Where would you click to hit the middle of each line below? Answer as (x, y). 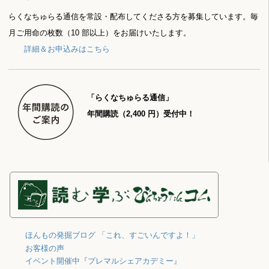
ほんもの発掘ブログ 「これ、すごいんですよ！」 (112, 235)
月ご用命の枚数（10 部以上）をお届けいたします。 (100, 32)
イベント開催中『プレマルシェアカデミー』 (103, 261)
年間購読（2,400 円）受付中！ (141, 113)
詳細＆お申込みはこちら (67, 49)
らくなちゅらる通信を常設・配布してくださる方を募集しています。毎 (134, 16)
